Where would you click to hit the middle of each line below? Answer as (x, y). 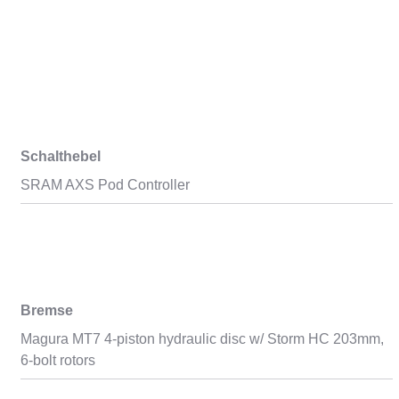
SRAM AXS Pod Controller (105, 185)
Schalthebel (60, 156)
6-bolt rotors (57, 360)
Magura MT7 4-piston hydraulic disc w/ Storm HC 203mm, (202, 339)
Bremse (46, 310)
